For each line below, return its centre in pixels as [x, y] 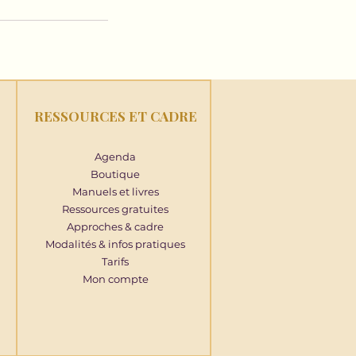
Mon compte [115, 279]
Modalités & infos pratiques [115, 244]
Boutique [115, 174]
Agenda [115, 156]
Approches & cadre [115, 226]
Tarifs [115, 261]
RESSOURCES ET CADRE [115, 116]
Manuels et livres [115, 191]
